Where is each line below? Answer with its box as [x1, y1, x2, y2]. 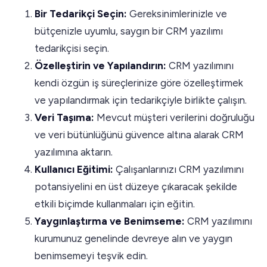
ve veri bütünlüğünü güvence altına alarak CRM [35, 128, 244, 141]
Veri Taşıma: [35, 111, 97, 123]
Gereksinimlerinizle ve [129, 7, 227, 20]
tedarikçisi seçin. [35, 42, 109, 54]
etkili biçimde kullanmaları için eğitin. [35, 197, 195, 210]
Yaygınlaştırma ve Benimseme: [35, 215, 185, 227]
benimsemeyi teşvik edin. [35, 249, 148, 262]
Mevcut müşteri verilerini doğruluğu [97, 111, 254, 123]
